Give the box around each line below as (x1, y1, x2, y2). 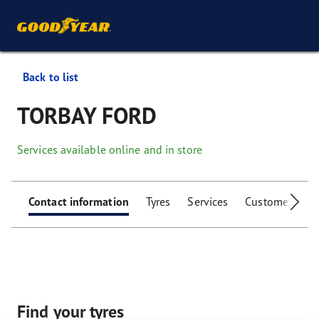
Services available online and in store (17, 142, 202, 157)
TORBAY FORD (17, 101, 157, 130)
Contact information (28, 194, 129, 209)
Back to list (23, 70, 79, 84)
